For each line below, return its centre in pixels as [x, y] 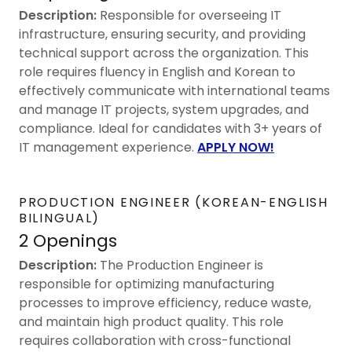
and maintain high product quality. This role [151, 321]
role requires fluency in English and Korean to [157, 71]
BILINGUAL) [60, 218]
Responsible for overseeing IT [189, 15]
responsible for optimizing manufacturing [147, 284]
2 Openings [68, 240]
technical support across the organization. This [164, 53]
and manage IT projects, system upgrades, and [164, 109]
